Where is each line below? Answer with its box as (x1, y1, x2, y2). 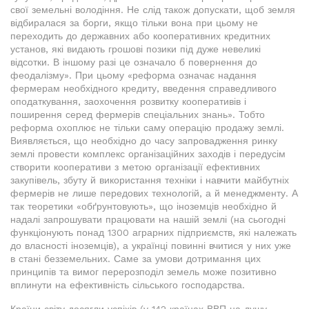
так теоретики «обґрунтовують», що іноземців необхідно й (10, 201, 277, 212)
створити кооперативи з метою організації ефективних (10, 161, 260, 172)
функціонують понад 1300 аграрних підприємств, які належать (10, 227, 297, 238)
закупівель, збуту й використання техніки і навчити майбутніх (10, 175, 289, 186)
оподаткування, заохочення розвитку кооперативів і (10, 96, 246, 107)
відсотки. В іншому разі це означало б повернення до (10, 57, 257, 68)
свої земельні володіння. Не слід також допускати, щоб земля (10, 4, 295, 15)
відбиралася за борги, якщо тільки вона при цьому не (10, 17, 258, 28)
